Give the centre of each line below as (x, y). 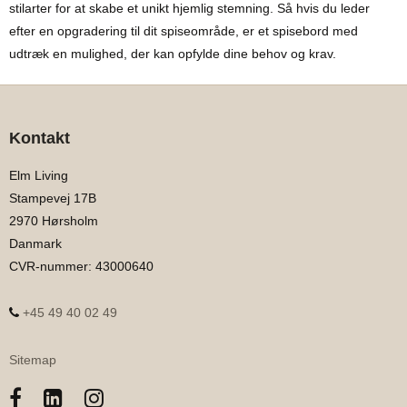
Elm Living (39, 176)
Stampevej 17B (53, 199)
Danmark (35, 244)
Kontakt (40, 139)
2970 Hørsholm (54, 221)
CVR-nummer (49, 267)
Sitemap (33, 360)
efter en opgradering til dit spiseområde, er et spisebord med (184, 31)
